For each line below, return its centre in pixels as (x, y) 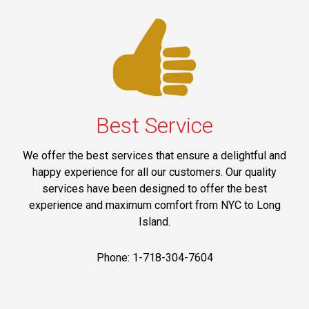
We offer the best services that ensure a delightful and (154, 155)
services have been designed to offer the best (154, 188)
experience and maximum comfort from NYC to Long (154, 205)
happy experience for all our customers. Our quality (154, 172)
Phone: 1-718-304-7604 (154, 257)
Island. (154, 221)
